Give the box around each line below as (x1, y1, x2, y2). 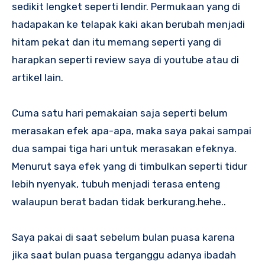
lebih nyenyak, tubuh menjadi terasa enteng (12, 178, 220, 190)
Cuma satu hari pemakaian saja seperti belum (12, 107, 228, 119)
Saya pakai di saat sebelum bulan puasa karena (12, 231, 235, 244)
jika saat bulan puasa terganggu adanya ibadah (12, 249, 236, 261)
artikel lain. (12, 72, 63, 84)
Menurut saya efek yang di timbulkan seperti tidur (12, 160, 247, 173)
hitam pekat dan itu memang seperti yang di (12, 36, 221, 49)
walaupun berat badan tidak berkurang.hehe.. (12, 196, 226, 208)
